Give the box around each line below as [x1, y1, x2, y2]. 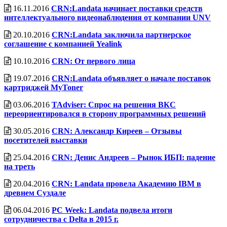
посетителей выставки [4, 135, 87, 144]
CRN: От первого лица [52, 56, 135, 65]
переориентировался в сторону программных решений [4, 109, 206, 118]
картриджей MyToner [4, 83, 83, 92]
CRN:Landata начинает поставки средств [51, 4, 203, 13]
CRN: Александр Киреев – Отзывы [52, 126, 182, 135]
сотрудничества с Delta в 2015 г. [4, 214, 119, 223]
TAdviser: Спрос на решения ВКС [52, 100, 176, 109]
